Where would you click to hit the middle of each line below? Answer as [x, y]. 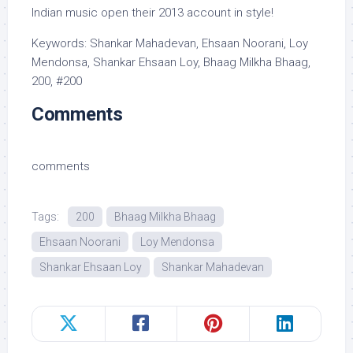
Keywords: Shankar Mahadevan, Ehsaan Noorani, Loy [170, 43]
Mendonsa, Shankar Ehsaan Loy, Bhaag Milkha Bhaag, [171, 62]
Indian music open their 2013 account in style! [152, 13]
